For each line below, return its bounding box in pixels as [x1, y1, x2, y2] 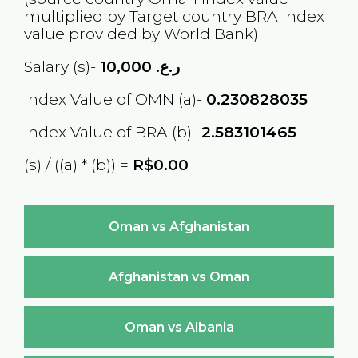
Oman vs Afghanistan [109, 218, 249, 234]
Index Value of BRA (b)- [23, 122, 201, 142]
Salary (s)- [23, 56, 100, 76]
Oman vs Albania [124, 319, 234, 335]
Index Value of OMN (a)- [23, 89, 206, 109]
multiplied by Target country [23, 6, 245, 26]
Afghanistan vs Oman [109, 268, 249, 284]
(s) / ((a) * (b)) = [23, 155, 133, 175]
